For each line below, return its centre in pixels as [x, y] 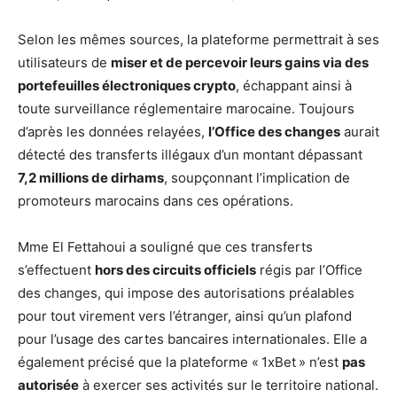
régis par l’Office [309, 269]
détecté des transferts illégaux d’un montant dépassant [190, 154]
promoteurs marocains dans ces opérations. [156, 200]
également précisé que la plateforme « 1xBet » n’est [180, 362]
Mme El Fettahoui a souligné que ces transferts [165, 246]
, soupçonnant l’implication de [257, 177]
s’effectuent [56, 269]
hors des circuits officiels [175, 269]
